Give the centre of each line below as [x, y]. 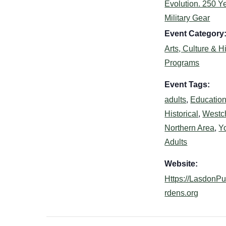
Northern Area [190, 128]
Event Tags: [187, 84]
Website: [181, 163]
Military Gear [187, 18]
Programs [182, 63]
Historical [182, 114]
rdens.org [182, 193]
